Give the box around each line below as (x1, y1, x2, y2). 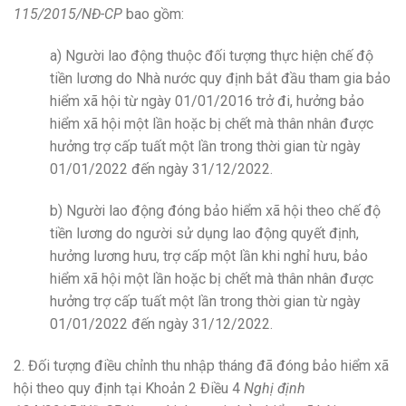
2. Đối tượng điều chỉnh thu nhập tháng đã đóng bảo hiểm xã (14, 356, 389, 374)
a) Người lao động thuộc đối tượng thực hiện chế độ (50, 47, 373, 65)
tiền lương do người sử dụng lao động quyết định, (50, 224, 359, 242)
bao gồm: (122, 5, 184, 24)
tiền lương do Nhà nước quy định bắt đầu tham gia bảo (50, 70, 391, 88)
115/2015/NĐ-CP (14, 5, 122, 24)
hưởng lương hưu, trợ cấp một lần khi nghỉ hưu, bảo (50, 246, 368, 265)
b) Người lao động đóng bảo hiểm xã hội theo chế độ (50, 201, 381, 219)
